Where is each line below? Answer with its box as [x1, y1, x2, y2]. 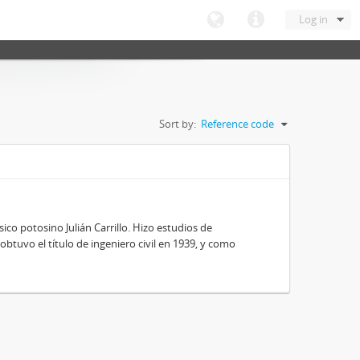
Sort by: [159, 117, 196, 131]
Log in [299, 12, 328, 27]
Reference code [201, 117, 274, 131]
